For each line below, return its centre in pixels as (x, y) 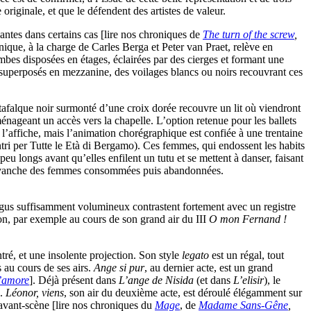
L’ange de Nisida (158, 280)
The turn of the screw (249, 35)
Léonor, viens (35, 293)
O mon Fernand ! (248, 219)
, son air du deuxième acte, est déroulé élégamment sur (183, 293)
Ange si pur (119, 268)
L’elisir (249, 280)
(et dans (215, 280)
